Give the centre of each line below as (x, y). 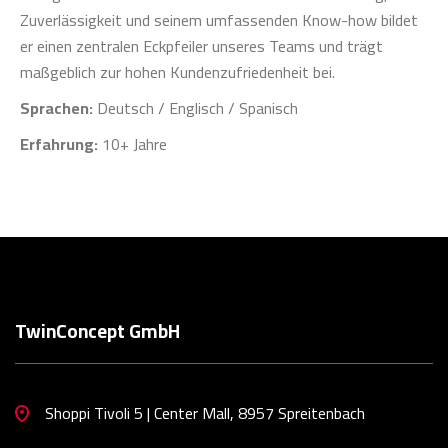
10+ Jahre (132, 143)
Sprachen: (56, 107)
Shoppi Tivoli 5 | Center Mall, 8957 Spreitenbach (205, 412)
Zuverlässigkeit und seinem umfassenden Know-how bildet (219, 19)
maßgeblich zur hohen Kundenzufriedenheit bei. (177, 71)
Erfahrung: (59, 143)
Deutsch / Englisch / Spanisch (195, 107)
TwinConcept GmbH (97, 330)
